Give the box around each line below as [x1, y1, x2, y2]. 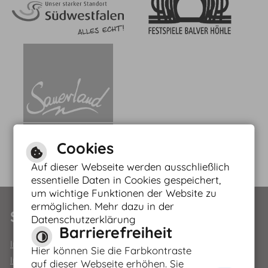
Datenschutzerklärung [31, 212, 136, 226]
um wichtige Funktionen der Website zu [31, 186, 217, 199]
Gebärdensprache [158, 226, 242, 239]
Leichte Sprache [157, 190, 233, 203]
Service [10, 206, 63, 226]
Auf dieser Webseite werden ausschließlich [31, 160, 230, 173]
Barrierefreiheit [59, 223, 172, 242]
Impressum [10, 237, 57, 249]
